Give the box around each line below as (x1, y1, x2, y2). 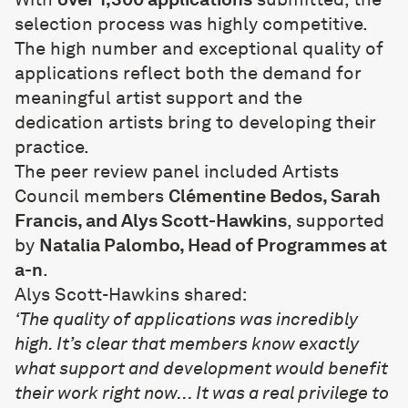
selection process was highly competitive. (15, 13, 367, 35)
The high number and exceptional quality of (15, 37, 383, 59)
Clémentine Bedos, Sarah (168, 185, 381, 207)
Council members (15, 185, 168, 207)
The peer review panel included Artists (15, 160, 339, 182)
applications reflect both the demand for (15, 62, 362, 84)
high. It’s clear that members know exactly (15, 332, 359, 354)
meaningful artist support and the (15, 87, 302, 108)
